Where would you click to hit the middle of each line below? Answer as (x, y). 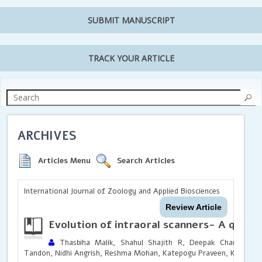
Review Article (193, 207)
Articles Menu (65, 161)
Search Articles (146, 161)
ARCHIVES (47, 136)
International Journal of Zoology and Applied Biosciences (122, 191)
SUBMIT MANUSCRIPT (131, 20)
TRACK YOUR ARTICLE (131, 58)
